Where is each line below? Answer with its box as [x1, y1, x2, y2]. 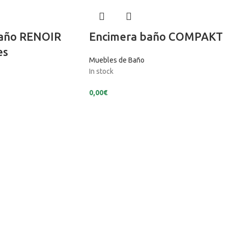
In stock [89, 67, 113, 76]
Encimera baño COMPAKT [89, 30, 223, 43]
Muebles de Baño [89, 56, 145, 65]
